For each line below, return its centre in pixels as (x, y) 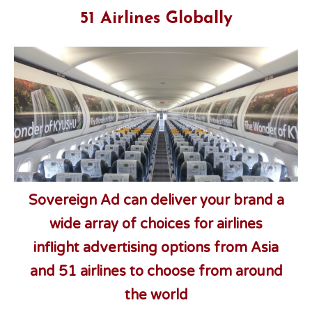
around (259, 272)
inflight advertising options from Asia (156, 248)
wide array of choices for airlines (156, 224)
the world (156, 295)
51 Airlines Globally (156, 19)
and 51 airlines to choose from (131, 272)
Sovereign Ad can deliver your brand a (156, 201)
